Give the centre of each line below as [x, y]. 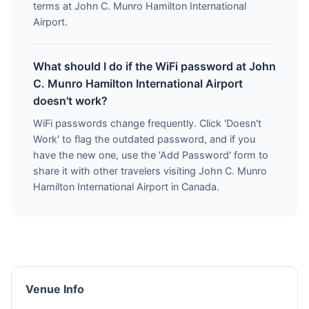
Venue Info [55, 289]
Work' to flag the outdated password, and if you [144, 139]
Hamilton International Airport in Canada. [126, 187]
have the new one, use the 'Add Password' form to [151, 155]
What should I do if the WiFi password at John [154, 66]
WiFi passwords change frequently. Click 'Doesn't [147, 123]
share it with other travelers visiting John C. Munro [150, 171]
